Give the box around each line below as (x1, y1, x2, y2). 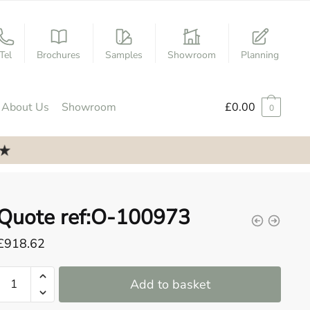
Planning (241, 48, 280, 62)
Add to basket (129, 275, 210, 293)
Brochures (37, 48, 81, 62)
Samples (105, 48, 143, 62)
